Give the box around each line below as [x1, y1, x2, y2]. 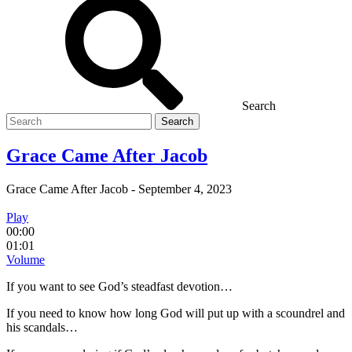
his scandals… [6, 320, 78, 334]
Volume [6, 252, 45, 266]
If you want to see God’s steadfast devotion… [6, 279, 233, 293]
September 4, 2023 [138, 181, 232, 196]
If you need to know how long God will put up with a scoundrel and [6, 306, 345, 320]
